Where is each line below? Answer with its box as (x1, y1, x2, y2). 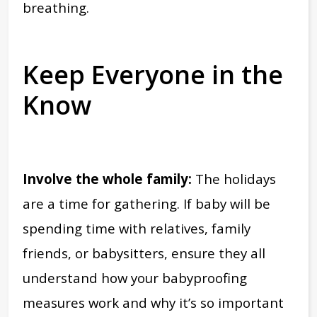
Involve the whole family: (23, 170, 192, 188)
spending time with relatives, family (23, 219, 250, 238)
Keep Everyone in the (23, 57, 283, 93)
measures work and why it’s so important (23, 294, 284, 312)
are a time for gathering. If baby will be (23, 195, 270, 213)
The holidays (192, 170, 276, 188)
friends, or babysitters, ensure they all (23, 244, 265, 263)
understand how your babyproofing (23, 269, 247, 287)
